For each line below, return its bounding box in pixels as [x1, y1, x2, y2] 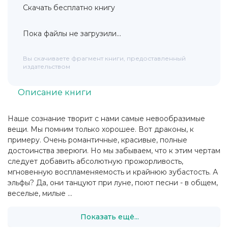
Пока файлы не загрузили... [23, 29, 121, 39]
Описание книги [18, 87, 92, 97]
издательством [23, 63, 70, 71]
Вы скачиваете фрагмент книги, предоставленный [23, 54, 186, 63]
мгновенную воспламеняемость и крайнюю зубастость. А [8, 167, 218, 177]
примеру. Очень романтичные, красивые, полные [8, 135, 187, 145]
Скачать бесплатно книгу [23, 3, 115, 13]
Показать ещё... [80, 212, 139, 221]
